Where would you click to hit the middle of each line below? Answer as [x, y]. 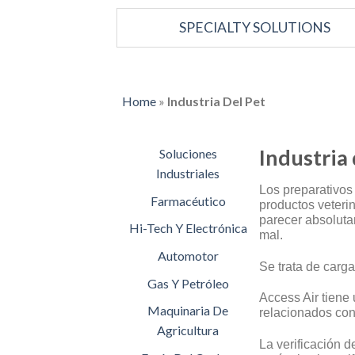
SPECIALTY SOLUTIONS [255, 28]
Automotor [188, 255]
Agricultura [188, 330]
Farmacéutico [188, 200]
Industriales [188, 174]
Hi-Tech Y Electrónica [188, 228]
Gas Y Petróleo [188, 283]
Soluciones [188, 154]
